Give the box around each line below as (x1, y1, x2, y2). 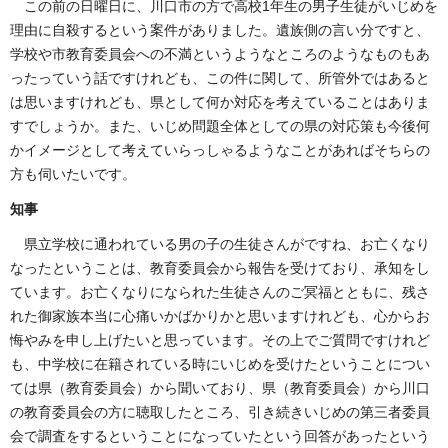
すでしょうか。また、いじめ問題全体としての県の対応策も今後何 (10, 117, 430, 134)
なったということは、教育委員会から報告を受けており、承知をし (10, 260, 430, 277)
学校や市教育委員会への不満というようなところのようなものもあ (10, 45, 430, 62)
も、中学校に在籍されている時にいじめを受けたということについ (10, 356, 430, 373)
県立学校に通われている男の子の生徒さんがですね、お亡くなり (24, 236, 430, 253)
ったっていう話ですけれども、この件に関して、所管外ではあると (10, 69, 430, 86)
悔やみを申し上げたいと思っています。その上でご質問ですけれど (10, 332, 430, 349)
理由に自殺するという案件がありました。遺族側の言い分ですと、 (10, 21, 430, 38)
